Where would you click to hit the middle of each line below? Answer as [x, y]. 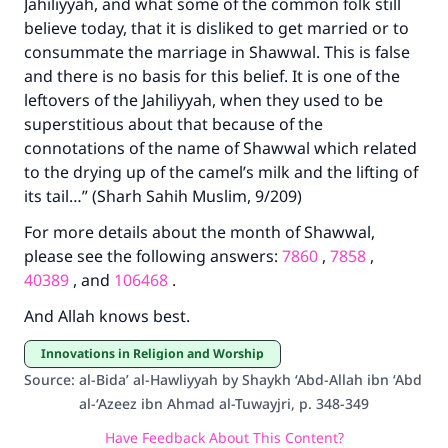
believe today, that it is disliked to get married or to [216, 28]
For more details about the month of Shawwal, [199, 232]
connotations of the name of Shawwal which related [220, 148]
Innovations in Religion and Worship [155, 353]
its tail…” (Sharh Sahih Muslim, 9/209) [165, 196]
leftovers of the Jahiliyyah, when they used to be [203, 100]
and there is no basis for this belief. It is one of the [212, 76]
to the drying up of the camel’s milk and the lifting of [221, 172]
